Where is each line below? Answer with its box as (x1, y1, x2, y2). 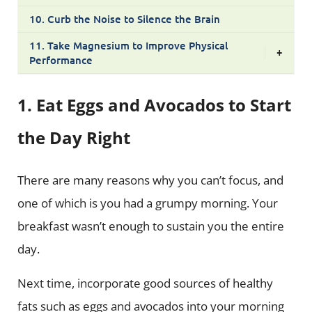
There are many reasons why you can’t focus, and (17, 171, 283, 188)
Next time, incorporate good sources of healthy (17, 274, 273, 291)
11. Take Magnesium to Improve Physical (29, 38, 228, 52)
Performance (29, 52, 93, 67)
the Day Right (17, 127, 130, 150)
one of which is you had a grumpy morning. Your (17, 194, 278, 211)
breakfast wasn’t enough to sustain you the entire (17, 217, 284, 234)
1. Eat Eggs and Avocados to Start (17, 94, 291, 117)
